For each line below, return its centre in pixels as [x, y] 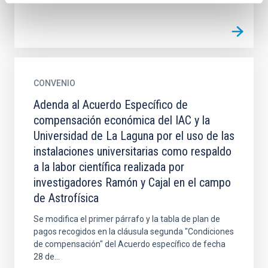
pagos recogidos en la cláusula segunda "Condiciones [134, 232]
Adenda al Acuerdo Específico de [111, 105]
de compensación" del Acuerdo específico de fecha [130, 244]
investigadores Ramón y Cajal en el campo [132, 182]
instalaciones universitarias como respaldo [133, 151]
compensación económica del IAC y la [122, 120]
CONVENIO [54, 83]
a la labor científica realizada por [109, 167]
